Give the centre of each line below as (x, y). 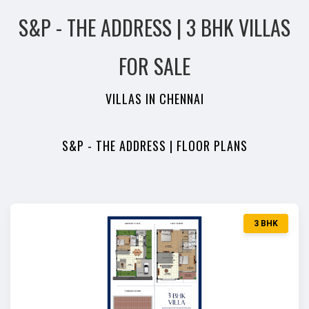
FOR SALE (154, 66)
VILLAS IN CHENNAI (154, 99)
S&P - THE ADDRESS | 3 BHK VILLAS (154, 27)
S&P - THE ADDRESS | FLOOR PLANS (154, 146)
